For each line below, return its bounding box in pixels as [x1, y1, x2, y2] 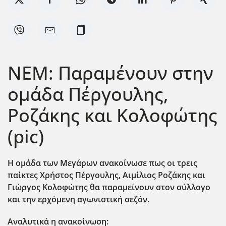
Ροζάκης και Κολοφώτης [8, 102, 217, 127]
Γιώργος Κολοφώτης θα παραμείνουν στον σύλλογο [8, 181, 210, 193]
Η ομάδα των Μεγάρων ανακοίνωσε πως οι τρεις [8, 157, 197, 168]
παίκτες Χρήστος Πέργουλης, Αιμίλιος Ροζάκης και [8, 169, 205, 181]
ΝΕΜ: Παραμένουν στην [8, 60, 213, 85]
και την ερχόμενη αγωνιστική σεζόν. [8, 193, 149, 205]
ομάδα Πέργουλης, [8, 81, 168, 106]
